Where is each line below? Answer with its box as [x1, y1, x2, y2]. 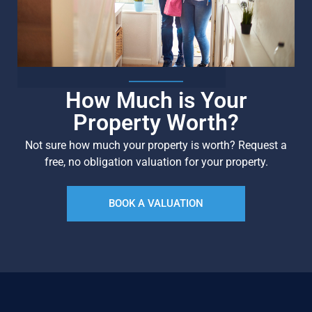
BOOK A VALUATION [109, 196, 203, 210]
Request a [235, 138, 287, 152]
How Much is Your [65, 86, 247, 114]
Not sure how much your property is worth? [25, 138, 235, 152]
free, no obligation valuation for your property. [44, 155, 268, 169]
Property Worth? [73, 109, 239, 136]
